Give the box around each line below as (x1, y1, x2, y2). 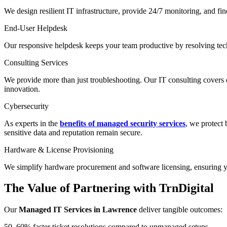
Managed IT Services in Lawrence (19, 205, 137, 214)
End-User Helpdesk (4, 23, 67, 32)
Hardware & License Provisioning (4, 145, 113, 154)
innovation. (4, 84, 40, 93)
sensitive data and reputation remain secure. (4, 128, 142, 137)
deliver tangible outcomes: (137, 205, 222, 214)
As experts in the (4, 119, 60, 128)
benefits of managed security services (60, 119, 185, 128)
